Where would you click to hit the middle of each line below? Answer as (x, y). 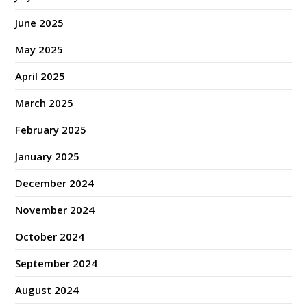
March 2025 (45, 103)
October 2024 (50, 237)
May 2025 (39, 50)
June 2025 (40, 23)
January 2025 (48, 157)
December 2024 (55, 183)
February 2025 (51, 130)
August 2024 (47, 290)
